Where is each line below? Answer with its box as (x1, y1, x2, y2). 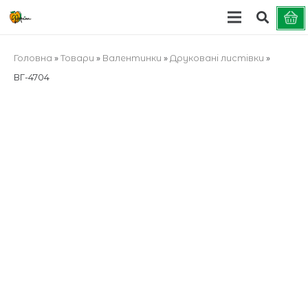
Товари (60, 52, 94, 63)
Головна (13, 52, 52, 63)
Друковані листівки (169, 52, 264, 63)
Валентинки (102, 52, 162, 63)
